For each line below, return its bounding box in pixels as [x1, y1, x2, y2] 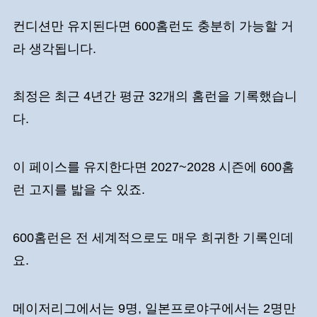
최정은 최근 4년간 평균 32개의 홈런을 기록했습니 [12, 89, 297, 104]
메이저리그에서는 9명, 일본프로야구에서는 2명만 [12, 301, 296, 316]
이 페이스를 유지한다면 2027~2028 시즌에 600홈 [12, 160, 294, 175]
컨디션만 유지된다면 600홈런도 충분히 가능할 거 [12, 18, 294, 33]
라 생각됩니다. [12, 41, 100, 56]
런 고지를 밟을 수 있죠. [12, 183, 145, 197]
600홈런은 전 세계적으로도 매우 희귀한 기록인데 [12, 231, 294, 246]
